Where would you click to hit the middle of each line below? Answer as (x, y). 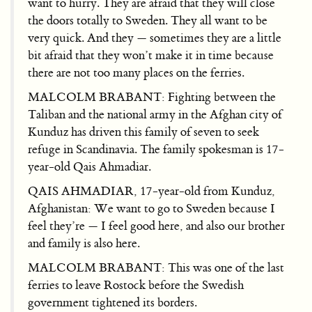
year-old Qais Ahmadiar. (89, 166)
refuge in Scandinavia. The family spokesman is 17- (156, 149)
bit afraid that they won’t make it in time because (151, 55)
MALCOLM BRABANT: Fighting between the (152, 97)
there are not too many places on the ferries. (136, 72)
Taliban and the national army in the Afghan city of (155, 114)
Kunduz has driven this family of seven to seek (143, 132)
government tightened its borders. (112, 302)
